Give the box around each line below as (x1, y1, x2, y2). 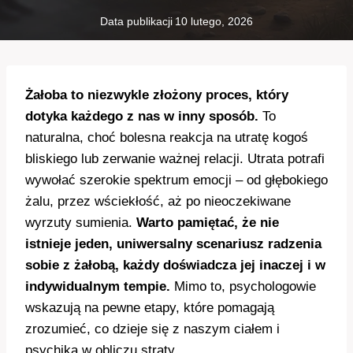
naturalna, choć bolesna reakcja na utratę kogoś (25, 130, 308, 146)
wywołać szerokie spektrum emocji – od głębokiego (25, 173, 328, 188)
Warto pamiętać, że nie (136, 215, 279, 231)
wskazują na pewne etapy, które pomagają (25, 300, 274, 316)
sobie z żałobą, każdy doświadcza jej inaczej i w (25, 258, 325, 273)
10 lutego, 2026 (175, 15, 254, 28)
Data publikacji (99, 15, 173, 28)
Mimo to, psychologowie (170, 279, 316, 295)
